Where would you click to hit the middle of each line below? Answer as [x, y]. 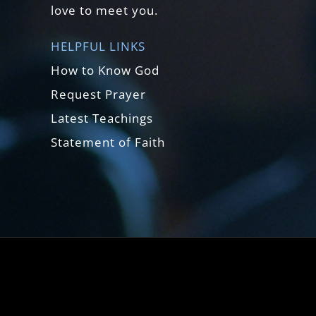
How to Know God [105, 70]
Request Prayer [98, 94]
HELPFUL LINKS [98, 46]
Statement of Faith [108, 142]
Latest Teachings [102, 118]
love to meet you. [104, 10]
